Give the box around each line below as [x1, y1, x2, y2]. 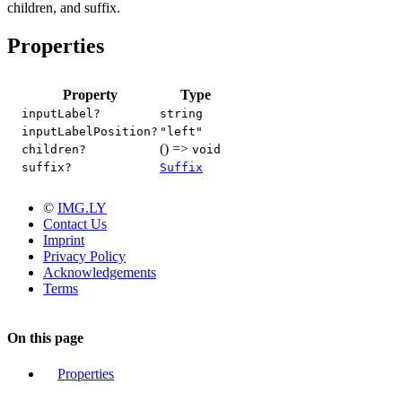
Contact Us [43, 216, 107, 232]
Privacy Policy [43, 249, 126, 264]
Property [62, 87, 118, 102]
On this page [7, 330, 83, 346]
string [160, 107, 203, 120]
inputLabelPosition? [22, 125, 158, 138]
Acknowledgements [43, 265, 156, 280]
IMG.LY [57, 200, 107, 215]
